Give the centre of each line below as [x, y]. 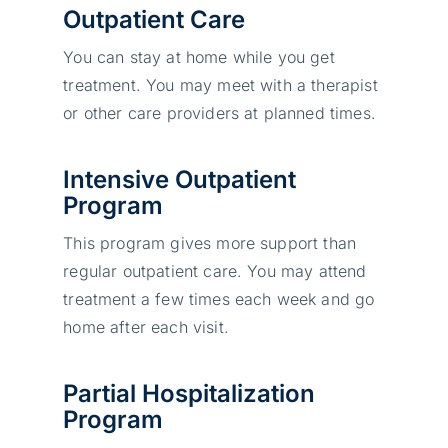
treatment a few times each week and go [219, 298]
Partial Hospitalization [189, 393]
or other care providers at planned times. [219, 112]
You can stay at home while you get [199, 56]
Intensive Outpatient [180, 179]
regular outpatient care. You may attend [215, 270]
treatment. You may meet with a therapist [220, 84]
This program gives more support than [210, 242]
